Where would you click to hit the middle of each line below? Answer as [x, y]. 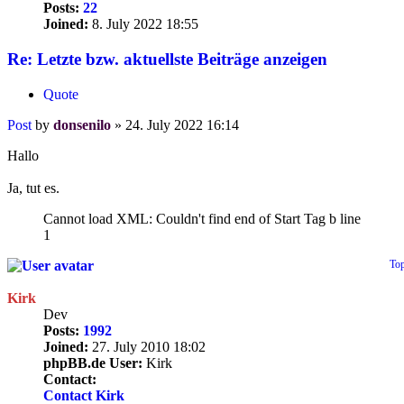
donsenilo [82, 124]
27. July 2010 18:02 [147, 346]
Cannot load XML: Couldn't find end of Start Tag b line [202, 218]
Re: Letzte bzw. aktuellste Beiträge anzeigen [167, 60]
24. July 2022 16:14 [182, 124]
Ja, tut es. [33, 188]
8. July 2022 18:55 [143, 24]
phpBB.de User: [93, 363]
